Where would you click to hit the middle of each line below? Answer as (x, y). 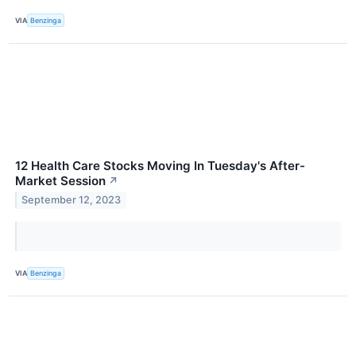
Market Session (60, 180)
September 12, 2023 (72, 200)
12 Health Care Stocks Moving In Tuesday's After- (160, 165)
